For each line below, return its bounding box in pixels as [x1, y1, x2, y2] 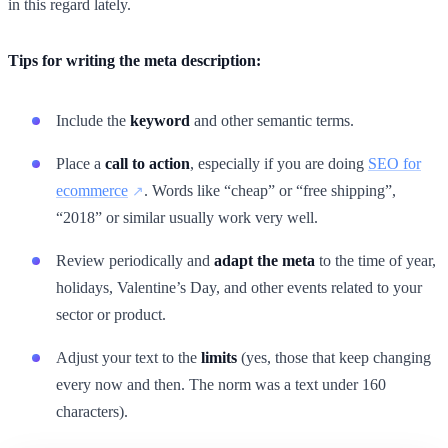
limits [201, 348, 237, 366]
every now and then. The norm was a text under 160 [56, 375, 386, 393]
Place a [56, 154, 105, 172]
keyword [130, 111, 190, 129]
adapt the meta [214, 251, 315, 269]
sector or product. [56, 305, 166, 323]
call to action [105, 154, 190, 172]
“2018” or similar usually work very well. [56, 208, 318, 226]
